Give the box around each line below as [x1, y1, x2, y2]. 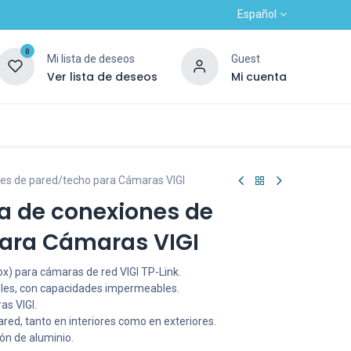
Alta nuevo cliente [103, 117, 207, 132]
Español [237, 8, 277, 20]
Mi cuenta [230, 68, 287, 85]
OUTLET [246, 117, 288, 132]
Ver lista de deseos [46, 68, 157, 85]
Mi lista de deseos [46, 52, 135, 65]
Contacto [6, 117, 63, 132]
